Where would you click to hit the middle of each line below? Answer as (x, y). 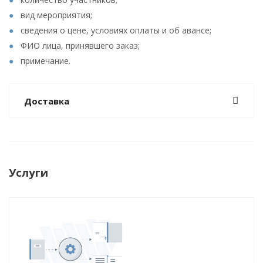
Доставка (47, 101)
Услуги (28, 172)
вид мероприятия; (56, 15)
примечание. (45, 61)
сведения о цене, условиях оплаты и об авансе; (116, 30)
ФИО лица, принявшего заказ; (80, 45)
